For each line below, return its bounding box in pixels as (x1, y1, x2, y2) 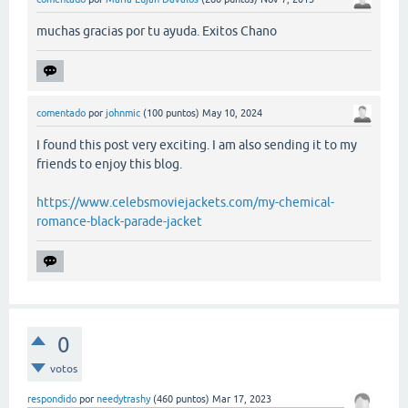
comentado (36, 107, 86, 118)
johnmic (106, 107, 140, 118)
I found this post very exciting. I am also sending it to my (36, 137, 357, 152)
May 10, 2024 (202, 107, 262, 118)
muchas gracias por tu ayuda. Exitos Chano (36, 23, 277, 38)
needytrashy (97, 393, 150, 404)
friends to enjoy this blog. (36, 156, 182, 171)
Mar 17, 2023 (212, 393, 271, 404)
